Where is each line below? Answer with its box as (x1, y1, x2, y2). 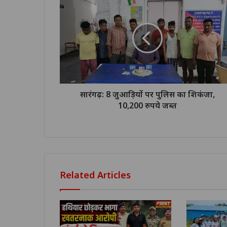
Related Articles (60, 168, 131, 181)
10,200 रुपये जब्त (118, 99, 177, 111)
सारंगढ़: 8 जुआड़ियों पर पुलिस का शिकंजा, (80, 88, 215, 100)
